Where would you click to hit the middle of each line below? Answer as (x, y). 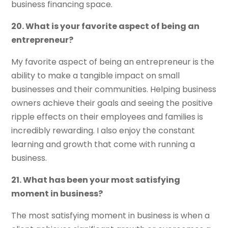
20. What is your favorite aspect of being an (106, 26)
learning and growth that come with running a (103, 145)
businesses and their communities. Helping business (114, 90)
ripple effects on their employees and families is (107, 117)
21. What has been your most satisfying (96, 180)
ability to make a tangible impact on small (96, 76)
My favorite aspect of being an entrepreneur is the (113, 62)
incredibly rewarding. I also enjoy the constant (103, 131)
